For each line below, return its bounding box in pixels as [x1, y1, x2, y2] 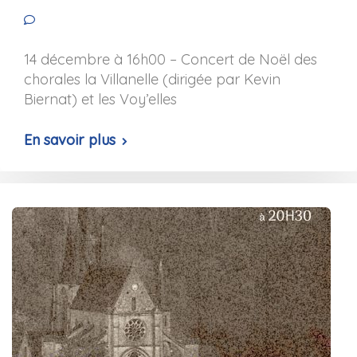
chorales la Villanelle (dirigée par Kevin [24, 70, 280, 88]
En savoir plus [24, 131, 116, 149]
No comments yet [41, 12, 158, 30]
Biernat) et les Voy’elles [24, 90, 177, 108]
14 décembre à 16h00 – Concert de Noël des [24, 50, 317, 69]
